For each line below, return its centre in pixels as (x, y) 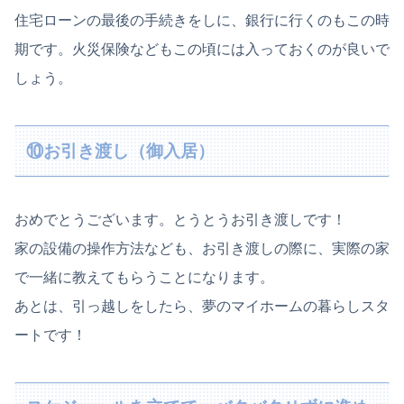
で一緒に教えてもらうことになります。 (144, 278)
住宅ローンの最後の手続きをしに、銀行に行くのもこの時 (202, 21)
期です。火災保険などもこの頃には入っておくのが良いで (202, 50)
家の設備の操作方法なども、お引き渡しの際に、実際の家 (202, 249)
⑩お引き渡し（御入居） (121, 151)
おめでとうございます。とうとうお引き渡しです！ (180, 220)
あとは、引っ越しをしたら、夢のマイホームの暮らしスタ (202, 307)
